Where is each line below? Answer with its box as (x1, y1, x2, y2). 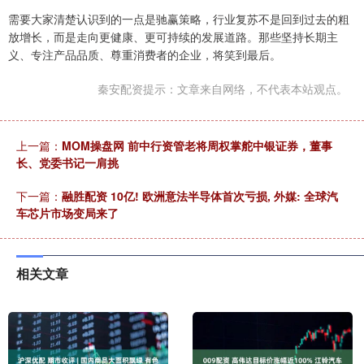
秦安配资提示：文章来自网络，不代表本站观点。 (97, 80, 348, 97)
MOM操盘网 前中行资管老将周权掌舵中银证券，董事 (62, 137, 332, 154)
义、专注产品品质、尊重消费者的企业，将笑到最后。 (8, 46, 281, 63)
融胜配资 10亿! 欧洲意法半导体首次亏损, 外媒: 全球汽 (62, 188, 338, 205)
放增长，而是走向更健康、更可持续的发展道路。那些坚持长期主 (8, 28, 338, 45)
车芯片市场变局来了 (16, 205, 119, 222)
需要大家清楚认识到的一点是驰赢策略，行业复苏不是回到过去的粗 (8, 11, 349, 28)
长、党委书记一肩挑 (16, 154, 119, 171)
